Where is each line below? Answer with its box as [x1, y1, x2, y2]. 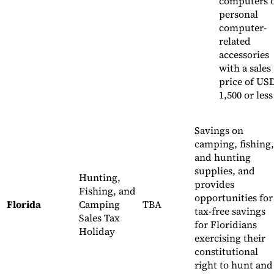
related [219, 34, 251, 48]
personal [219, 7, 258, 21]
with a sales [219, 61, 271, 75]
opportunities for [194, 191, 273, 205]
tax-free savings [194, 204, 265, 218]
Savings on [194, 124, 243, 138]
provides [194, 177, 234, 191]
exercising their [194, 231, 265, 245]
